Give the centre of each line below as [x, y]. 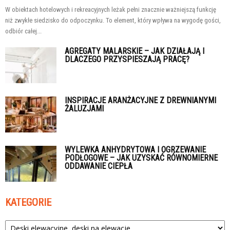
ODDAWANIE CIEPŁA [99, 166]
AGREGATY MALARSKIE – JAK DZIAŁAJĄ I [135, 51]
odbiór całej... [23, 31]
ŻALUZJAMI [84, 109]
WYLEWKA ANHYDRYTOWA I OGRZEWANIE [135, 150]
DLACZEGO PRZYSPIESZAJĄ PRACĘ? [127, 60]
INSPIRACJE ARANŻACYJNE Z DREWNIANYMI [140, 101]
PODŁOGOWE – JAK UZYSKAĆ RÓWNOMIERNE [141, 158]
